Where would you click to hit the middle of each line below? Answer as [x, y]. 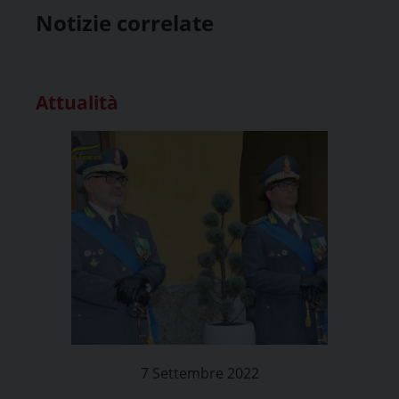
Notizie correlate [125, 22]
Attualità [77, 102]
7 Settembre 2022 [199, 373]
